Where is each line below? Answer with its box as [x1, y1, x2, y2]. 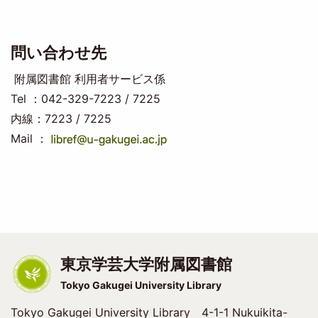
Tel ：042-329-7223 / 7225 [10, 91, 160, 106]
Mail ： [10, 131, 48, 146]
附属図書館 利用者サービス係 [10, 71, 165, 86]
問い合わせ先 [10, 43, 106, 62]
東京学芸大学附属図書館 [60, 255, 232, 273]
